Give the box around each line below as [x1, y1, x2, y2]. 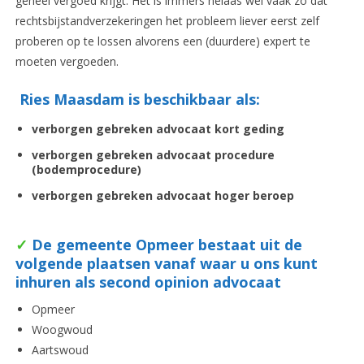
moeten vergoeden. [15, 54, 119, 70]
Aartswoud [31, 342, 89, 358]
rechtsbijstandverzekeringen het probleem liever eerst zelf [15, 13, 319, 29]
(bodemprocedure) [31, 162, 141, 178]
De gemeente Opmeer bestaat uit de [31, 235, 302, 255]
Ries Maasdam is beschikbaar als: [15, 89, 260, 110]
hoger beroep [214, 188, 294, 204]
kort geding [214, 121, 284, 137]
